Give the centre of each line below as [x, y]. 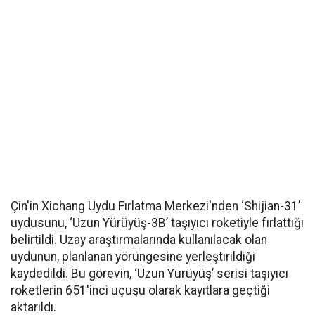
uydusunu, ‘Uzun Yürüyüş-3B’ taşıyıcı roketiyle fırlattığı [157, 223]
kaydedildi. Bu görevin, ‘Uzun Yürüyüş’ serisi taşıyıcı [149, 274]
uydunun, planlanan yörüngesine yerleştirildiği [133, 257]
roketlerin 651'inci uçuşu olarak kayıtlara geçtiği [140, 290]
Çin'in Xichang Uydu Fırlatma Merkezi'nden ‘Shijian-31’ [155, 206]
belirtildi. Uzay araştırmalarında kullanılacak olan [139, 240]
